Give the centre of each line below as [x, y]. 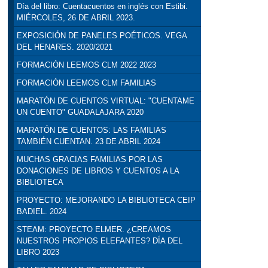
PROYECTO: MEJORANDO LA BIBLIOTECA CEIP [106, 200]
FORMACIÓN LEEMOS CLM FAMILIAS [86, 83]
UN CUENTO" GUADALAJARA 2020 [80, 112]
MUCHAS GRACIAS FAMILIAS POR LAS [89, 160]
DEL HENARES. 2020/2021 [64, 47]
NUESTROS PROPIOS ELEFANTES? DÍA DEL [99, 241]
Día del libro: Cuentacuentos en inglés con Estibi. [102, 7]
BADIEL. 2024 [41, 212]
